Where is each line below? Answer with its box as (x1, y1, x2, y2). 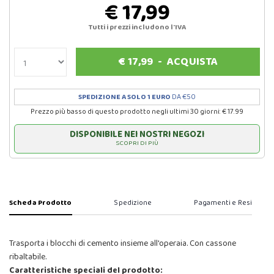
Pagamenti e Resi (194, 197, 253, 209)
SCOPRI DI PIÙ (116, 138, 158, 149)
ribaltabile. (9, 250, 46, 264)
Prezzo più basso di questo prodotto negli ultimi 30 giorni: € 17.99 (31, 106, 243, 118)
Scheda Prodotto (9, 197, 72, 209)
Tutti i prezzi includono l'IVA (88, 21, 186, 34)
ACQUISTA (166, 53, 218, 71)
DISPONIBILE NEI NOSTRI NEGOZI (70, 127, 204, 143)
